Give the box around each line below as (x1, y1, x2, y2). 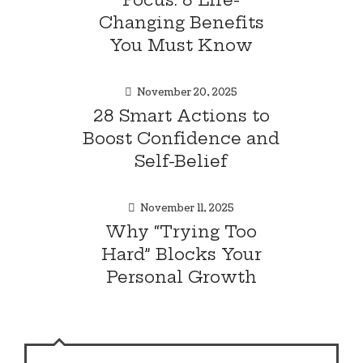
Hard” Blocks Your (100, 243, 262, 264)
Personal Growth (105, 266, 257, 287)
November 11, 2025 (140, 201, 235, 216)
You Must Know (109, 34, 254, 55)
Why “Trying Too (105, 220, 258, 241)
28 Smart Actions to (92, 105, 270, 126)
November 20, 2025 (137, 85, 238, 100)
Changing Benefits (98, 11, 264, 32)
